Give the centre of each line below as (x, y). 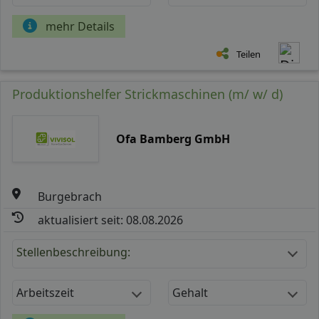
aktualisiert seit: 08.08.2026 (111, 220)
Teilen (249, 54)
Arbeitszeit (45, 292)
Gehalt (190, 292)
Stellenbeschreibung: (73, 252)
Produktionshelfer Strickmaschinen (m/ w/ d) (147, 94)
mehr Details (80, 26)
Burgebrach (70, 196)
